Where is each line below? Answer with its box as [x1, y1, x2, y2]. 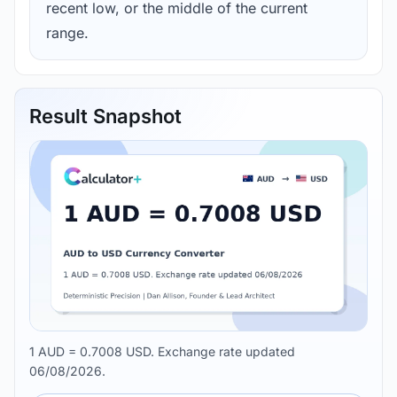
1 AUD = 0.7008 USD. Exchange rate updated [29, 343, 295, 359]
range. [46, 24, 89, 43]
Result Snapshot [29, 105, 182, 128]
